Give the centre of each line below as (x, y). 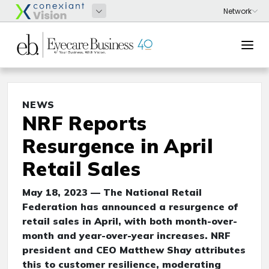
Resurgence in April (118, 146)
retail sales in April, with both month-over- (130, 221)
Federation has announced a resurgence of (130, 207)
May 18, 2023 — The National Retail (112, 192)
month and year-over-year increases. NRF (126, 235)
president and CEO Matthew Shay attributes (134, 250)
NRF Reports (85, 123)
